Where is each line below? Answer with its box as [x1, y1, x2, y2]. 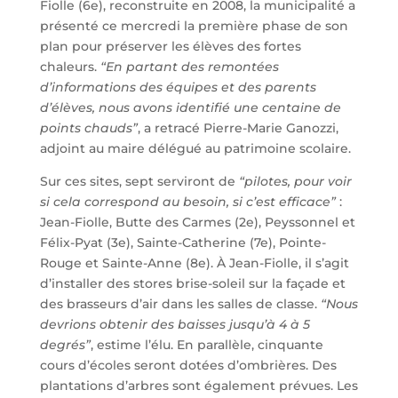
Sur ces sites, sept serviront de [39, 172, 235, 189]
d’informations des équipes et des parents [39, 78, 316, 95]
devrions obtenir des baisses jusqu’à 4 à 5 [39, 315, 310, 332]
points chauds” [39, 119, 138, 136]
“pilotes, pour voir [238, 172, 352, 189]
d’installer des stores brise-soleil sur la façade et [39, 275, 346, 291]
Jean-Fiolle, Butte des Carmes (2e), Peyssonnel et [39, 213, 355, 230]
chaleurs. [39, 58, 97, 75]
